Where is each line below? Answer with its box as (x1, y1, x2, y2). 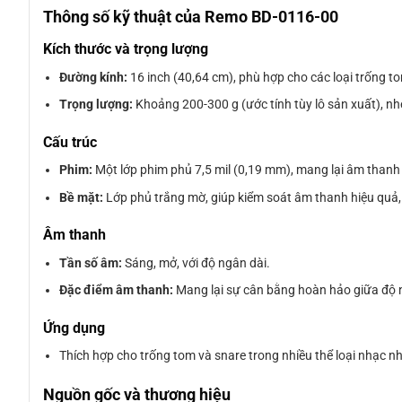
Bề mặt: (59, 189, 104, 205)
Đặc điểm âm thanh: (59, 283, 174, 298)
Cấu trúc (43, 133, 97, 151)
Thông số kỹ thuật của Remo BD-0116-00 (43, 8, 338, 27)
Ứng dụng (43, 319, 105, 336)
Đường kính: (59, 70, 128, 85)
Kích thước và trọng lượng (43, 40, 208, 58)
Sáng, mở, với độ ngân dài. (122, 255, 271, 270)
